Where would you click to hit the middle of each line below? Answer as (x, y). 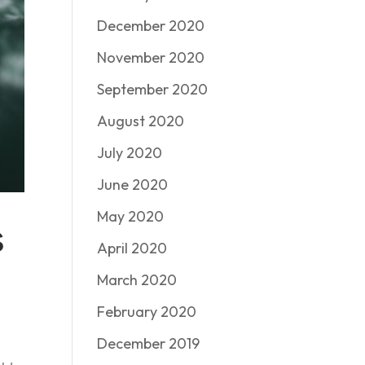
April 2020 (132, 248)
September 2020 (153, 89)
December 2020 (151, 26)
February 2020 (147, 312)
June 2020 (133, 185)
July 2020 (130, 153)
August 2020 (141, 121)
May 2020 (131, 216)
